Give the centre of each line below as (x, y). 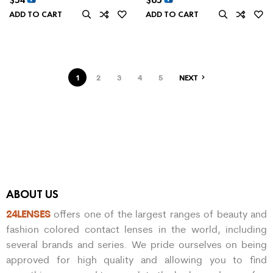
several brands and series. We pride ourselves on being (136, 245)
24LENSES (28, 214)
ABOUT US (32, 194)
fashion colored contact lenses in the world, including (136, 229)
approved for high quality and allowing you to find (136, 260)
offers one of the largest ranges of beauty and (159, 214)
